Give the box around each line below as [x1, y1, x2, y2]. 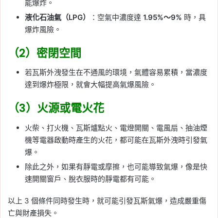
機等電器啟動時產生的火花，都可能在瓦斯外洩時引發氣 [25, 135, 207, 145]
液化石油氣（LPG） [25, 12, 90, 22]
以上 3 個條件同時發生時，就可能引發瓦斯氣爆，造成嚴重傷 [8, 196, 206, 205]
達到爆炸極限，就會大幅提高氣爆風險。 [25, 80, 156, 90]
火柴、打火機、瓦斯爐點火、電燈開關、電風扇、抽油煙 [25, 123, 207, 132]
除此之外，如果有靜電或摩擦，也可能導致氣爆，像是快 [25, 162, 207, 171]
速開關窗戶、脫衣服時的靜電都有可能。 [25, 174, 156, 183]
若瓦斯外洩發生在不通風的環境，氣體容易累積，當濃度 [25, 68, 207, 77]
